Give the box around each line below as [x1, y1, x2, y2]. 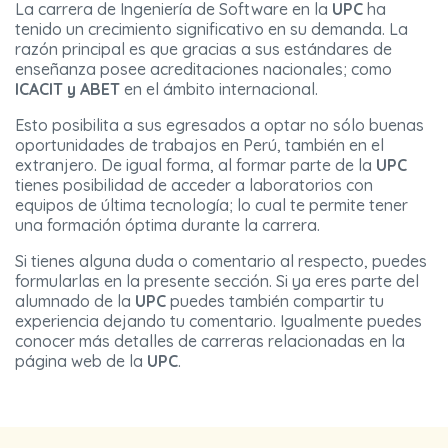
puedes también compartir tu [166, 291, 384, 312]
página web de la [15, 351, 147, 372]
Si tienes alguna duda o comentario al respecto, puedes [15, 251, 427, 272]
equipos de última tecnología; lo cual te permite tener [15, 195, 408, 216]
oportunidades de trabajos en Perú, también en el [15, 135, 384, 156]
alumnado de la [15, 291, 135, 312]
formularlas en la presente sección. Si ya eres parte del [15, 271, 419, 292]
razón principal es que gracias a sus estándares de [15, 39, 392, 60]
